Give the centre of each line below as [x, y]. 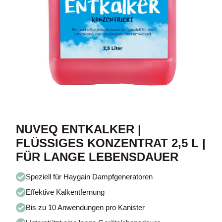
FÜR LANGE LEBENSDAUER [97, 157]
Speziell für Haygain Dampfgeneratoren [89, 177]
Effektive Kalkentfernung [65, 192]
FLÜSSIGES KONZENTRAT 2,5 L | [111, 143]
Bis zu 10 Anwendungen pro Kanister [85, 207]
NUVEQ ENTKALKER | [79, 129]
